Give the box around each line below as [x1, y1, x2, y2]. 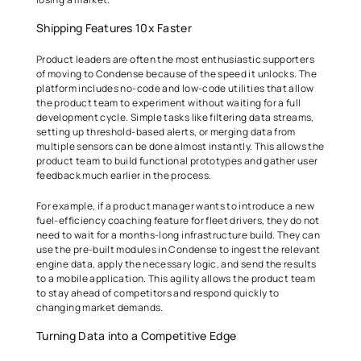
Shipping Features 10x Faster [36, 20, 195, 35]
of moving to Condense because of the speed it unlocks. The [36, 67, 317, 81]
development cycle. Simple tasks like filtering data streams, [36, 110, 314, 124]
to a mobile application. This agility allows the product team [36, 272, 315, 285]
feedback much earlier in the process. [36, 168, 214, 182]
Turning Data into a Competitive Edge [36, 328, 239, 343]
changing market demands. [36, 301, 165, 314]
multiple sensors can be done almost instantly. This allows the [36, 139, 325, 153]
